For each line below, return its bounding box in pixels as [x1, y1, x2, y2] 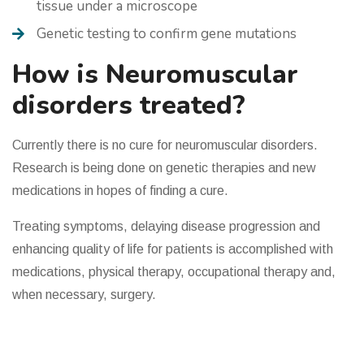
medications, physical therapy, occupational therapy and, [12, 264, 336, 279]
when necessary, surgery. [12, 287, 156, 301]
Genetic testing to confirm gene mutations [37, 24, 297, 43]
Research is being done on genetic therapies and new [12, 160, 316, 175]
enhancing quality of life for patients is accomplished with [12, 241, 333, 256]
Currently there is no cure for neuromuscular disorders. [12, 137, 318, 152]
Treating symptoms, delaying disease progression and [12, 219, 320, 233]
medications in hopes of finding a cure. [12, 183, 228, 197]
